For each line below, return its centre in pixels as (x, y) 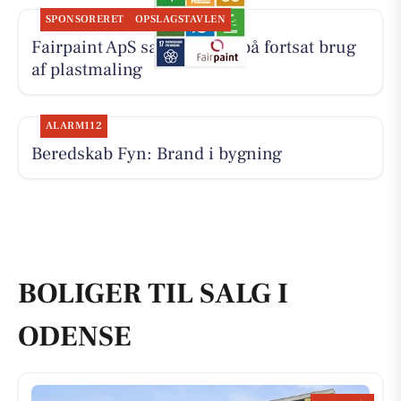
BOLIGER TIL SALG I (153, 293)
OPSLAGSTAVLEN (180, 20)
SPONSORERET (85, 20)
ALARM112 (74, 126)
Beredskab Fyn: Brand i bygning (156, 154)
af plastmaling (86, 70)
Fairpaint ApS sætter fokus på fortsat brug (193, 48)
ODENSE (75, 336)
